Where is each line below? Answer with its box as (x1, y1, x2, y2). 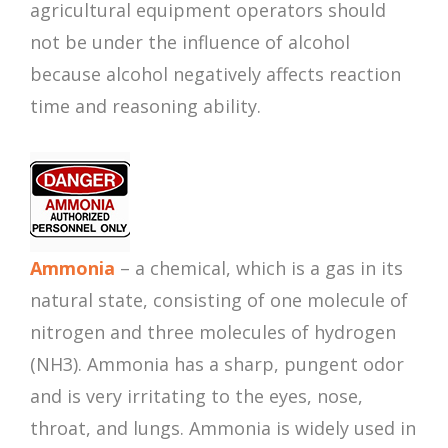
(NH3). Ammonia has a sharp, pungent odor (30, 352, 404, 377)
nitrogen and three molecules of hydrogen (30, 320, 396, 345)
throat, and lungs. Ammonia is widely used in (30, 416, 416, 441)
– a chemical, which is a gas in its (115, 256, 403, 281)
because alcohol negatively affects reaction (30, 62, 401, 87)
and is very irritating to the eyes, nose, (30, 384, 363, 409)
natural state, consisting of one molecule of (30, 288, 408, 313)
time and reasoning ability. (30, 94, 261, 119)
